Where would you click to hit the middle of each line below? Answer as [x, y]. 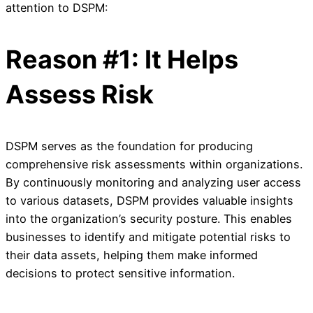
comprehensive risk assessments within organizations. [154, 165]
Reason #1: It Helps [122, 60]
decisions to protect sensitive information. [120, 274]
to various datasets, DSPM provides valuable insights [150, 201]
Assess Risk [80, 95]
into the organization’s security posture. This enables [149, 219]
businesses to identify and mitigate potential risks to [148, 237]
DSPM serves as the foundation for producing [129, 146]
